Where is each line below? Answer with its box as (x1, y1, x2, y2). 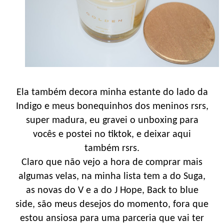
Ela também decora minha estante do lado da (16, 87, 208, 97)
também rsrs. (84, 143, 139, 153)
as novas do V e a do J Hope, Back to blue (25, 185, 198, 195)
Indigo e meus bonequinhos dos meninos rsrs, (15, 101, 208, 111)
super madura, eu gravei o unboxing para (25, 115, 198, 125)
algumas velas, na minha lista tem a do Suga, (18, 171, 205, 181)
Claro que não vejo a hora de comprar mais (21, 157, 202, 167)
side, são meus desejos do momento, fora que (15, 199, 208, 209)
